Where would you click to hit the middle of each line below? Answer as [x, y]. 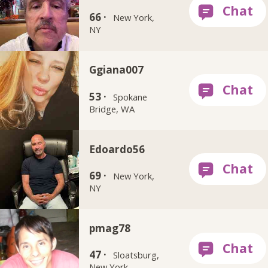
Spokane [130, 97]
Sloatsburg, [136, 255]
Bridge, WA [112, 109]
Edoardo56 [117, 149]
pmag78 [110, 228]
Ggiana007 [117, 70]
